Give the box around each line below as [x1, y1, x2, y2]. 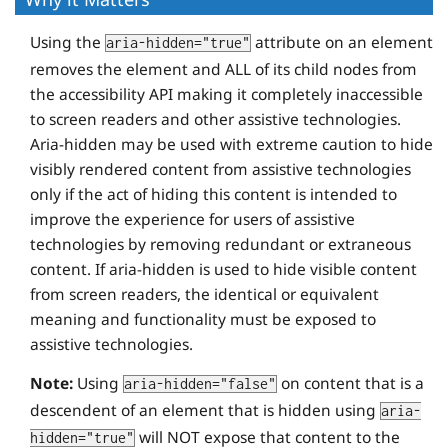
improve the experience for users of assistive [30, 208, 355, 231]
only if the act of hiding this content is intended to [30, 183, 397, 206]
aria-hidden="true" [106, 35, 250, 52]
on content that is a [277, 372, 424, 395]
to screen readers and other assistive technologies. [30, 108, 401, 131]
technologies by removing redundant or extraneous [30, 233, 411, 256]
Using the [30, 31, 105, 54]
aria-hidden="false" [124, 376, 276, 393]
